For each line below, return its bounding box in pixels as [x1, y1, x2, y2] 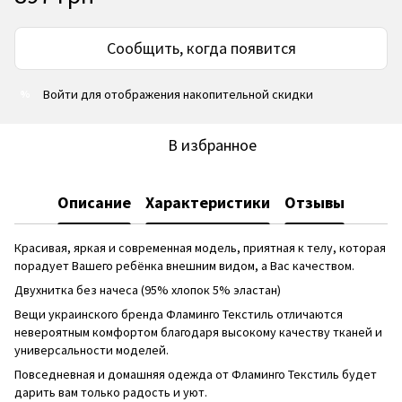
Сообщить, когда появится [106, 37, 296, 58]
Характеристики [145, 192, 270, 214]
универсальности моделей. [14, 341, 169, 358]
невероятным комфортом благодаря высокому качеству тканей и [14, 323, 382, 340]
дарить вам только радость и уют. [14, 383, 207, 400]
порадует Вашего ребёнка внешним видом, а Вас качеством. [14, 257, 354, 274]
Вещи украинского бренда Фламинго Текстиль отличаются [14, 305, 343, 322]
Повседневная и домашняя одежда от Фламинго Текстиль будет [14, 365, 377, 382]
